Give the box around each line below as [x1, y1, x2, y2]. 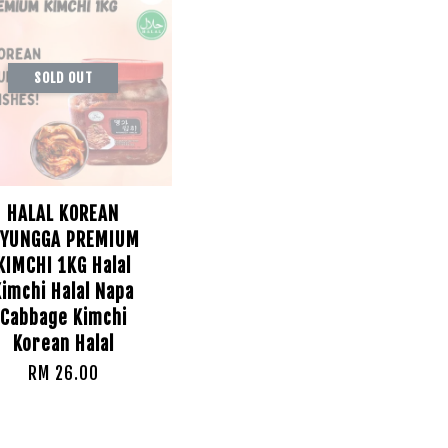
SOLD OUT [33, 69, 93, 86]
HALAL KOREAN [7, 202, 120, 226]
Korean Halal [12, 332, 114, 356]
